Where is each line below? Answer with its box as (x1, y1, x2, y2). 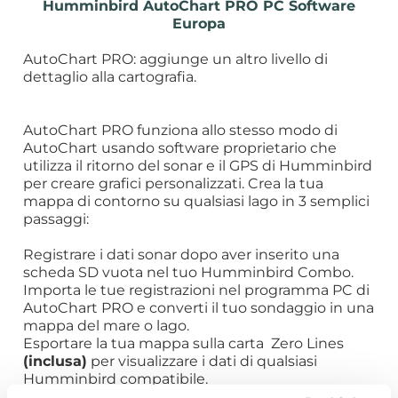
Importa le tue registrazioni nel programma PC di (23, 280, 370, 298)
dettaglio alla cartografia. (23, 67, 197, 85)
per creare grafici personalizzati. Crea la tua (23, 173, 324, 192)
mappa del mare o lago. (23, 315, 190, 334)
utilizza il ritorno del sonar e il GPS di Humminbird (23, 155, 373, 174)
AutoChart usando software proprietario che (23, 138, 338, 156)
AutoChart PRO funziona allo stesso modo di (23, 120, 338, 139)
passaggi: (23, 209, 90, 227)
